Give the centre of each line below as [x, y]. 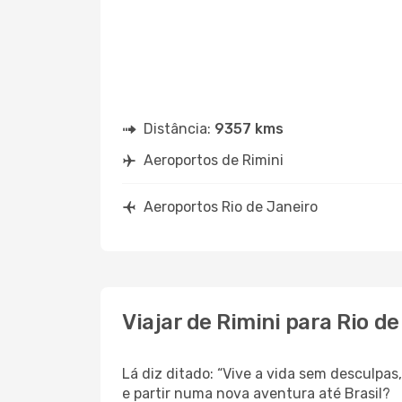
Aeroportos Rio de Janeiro [231, 207]
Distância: [179, 129]
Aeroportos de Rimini [214, 160]
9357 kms [249, 129]
